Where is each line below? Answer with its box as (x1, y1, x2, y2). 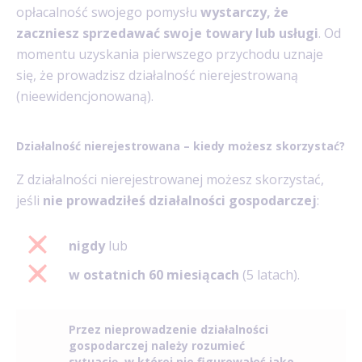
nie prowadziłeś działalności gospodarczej (43, 192, 317, 210)
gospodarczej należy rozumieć (69, 338, 245, 354)
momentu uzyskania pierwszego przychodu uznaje (16, 45, 323, 64)
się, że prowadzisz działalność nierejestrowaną (16, 66, 298, 85)
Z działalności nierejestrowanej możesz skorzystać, (16, 170, 324, 189)
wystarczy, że (200, 3, 288, 22)
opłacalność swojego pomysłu (16, 3, 200, 22)
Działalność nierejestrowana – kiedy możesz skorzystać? (16, 137, 345, 154)
